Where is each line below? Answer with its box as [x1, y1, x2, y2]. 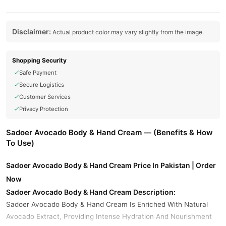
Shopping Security [12, 56, 67, 64]
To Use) [6, 138, 34, 148]
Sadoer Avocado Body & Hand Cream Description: [6, 188, 176, 196]
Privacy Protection [19, 105, 68, 112]
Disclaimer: [12, 27, 51, 36]
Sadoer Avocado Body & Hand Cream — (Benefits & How [6, 128, 213, 137]
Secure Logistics [19, 81, 64, 88]
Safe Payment [19, 69, 56, 76]
